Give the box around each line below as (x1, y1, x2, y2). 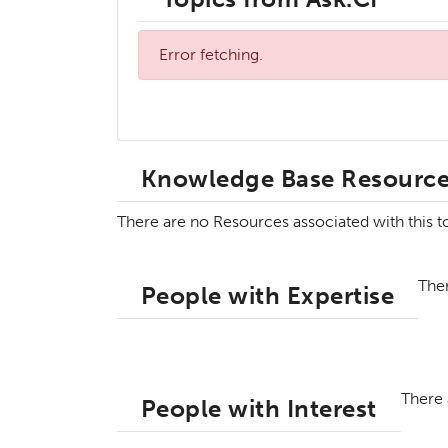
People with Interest (141, 394, 377, 424)
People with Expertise (141, 281, 395, 311)
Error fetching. (159, 45, 263, 65)
